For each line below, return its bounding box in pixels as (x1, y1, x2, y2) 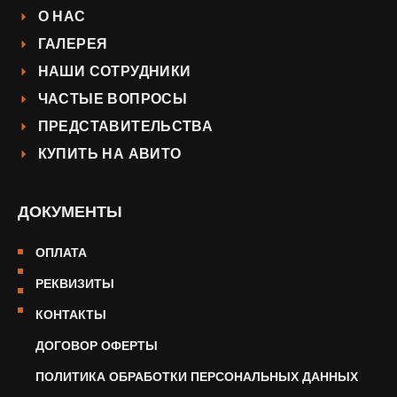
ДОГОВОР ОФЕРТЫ (35, 338, 159, 354)
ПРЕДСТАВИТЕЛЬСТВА (37, 117, 214, 136)
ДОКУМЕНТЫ (18, 201, 122, 223)
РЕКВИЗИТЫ (35, 276, 115, 292)
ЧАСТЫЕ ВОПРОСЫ (37, 90, 188, 109)
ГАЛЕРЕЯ (37, 35, 108, 54)
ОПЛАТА (35, 245, 88, 261)
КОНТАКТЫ (35, 307, 107, 323)
